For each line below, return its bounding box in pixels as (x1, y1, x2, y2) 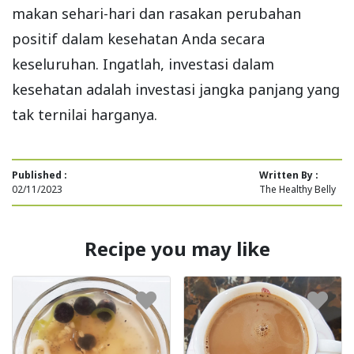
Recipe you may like (84, 235, 270, 262)
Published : (12, 168, 67, 182)
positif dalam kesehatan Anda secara (12, 28, 265, 48)
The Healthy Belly (259, 182, 336, 196)
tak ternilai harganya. (12, 104, 157, 124)
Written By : (259, 168, 318, 182)
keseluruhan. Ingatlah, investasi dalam (12, 54, 274, 73)
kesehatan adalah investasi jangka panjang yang (12, 79, 340, 99)
